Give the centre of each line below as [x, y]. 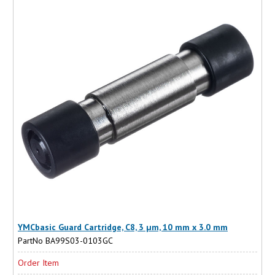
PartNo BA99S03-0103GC [65, 240]
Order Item [38, 262]
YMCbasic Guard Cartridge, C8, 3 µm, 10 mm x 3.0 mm [123, 227]
